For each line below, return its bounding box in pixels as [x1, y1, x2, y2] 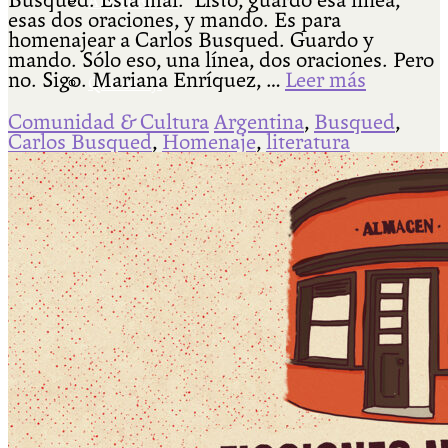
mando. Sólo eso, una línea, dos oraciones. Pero [8, 48, 434, 73]
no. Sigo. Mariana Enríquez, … [8, 68, 285, 93]
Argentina [214, 110, 304, 135]
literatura [266, 130, 350, 155]
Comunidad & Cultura [8, 110, 209, 135]
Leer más [285, 68, 366, 93]
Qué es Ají [88, 74, 162, 94]
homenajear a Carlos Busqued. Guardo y [8, 28, 374, 53]
